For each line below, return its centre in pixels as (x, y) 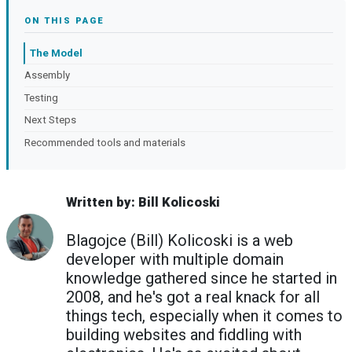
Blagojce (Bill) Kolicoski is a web (180, 241)
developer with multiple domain (175, 260)
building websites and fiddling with (184, 335)
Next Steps (50, 120)
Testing (41, 97)
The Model (56, 53)
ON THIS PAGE (64, 20)
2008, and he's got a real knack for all (193, 297)
